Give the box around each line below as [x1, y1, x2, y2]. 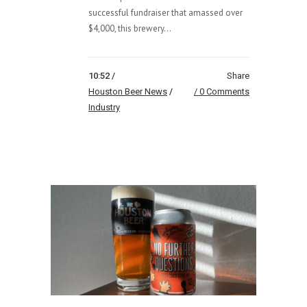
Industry [88, 101, 120, 112]
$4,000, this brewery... [88, 22, 171, 34]
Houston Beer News [88, 86, 167, 97]
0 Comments [199, 86, 249, 97]
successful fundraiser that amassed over [88, 6, 243, 19]
